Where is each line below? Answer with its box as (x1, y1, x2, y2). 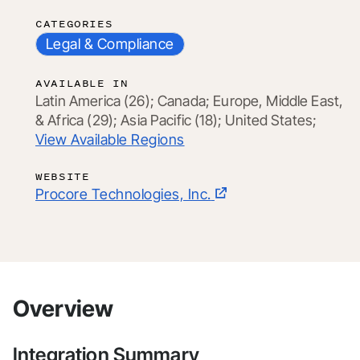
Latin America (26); (35, 92, 157, 109)
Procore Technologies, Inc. (35, 185, 211, 202)
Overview (13, 294, 114, 322)
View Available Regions (35, 130, 185, 148)
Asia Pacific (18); (121, 111, 226, 129)
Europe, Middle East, (213, 92, 344, 109)
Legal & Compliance (46, 35, 174, 52)
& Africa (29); (35, 111, 121, 129)
